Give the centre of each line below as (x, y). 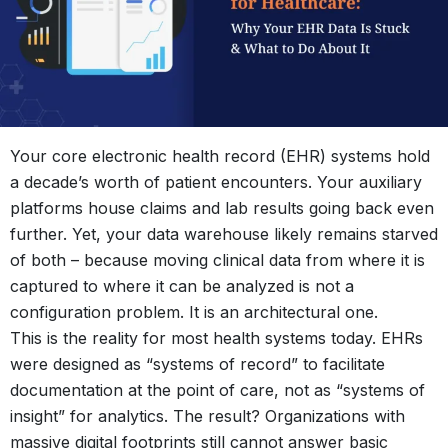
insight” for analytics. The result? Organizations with (207, 416)
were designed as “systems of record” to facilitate (197, 364)
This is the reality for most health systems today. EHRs (216, 338)
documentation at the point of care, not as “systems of (217, 390)
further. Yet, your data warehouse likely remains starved (224, 234)
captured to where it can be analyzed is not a (182, 286)
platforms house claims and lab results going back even (222, 208)
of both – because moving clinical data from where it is (217, 260)
